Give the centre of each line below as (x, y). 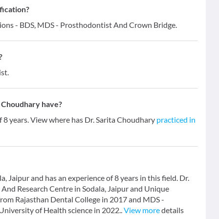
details (172, 210)
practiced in (176, 120)
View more (142, 210)
